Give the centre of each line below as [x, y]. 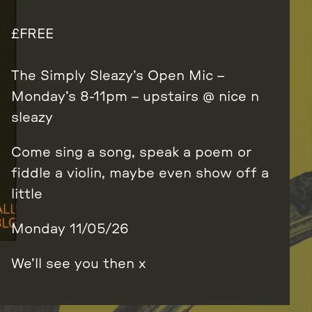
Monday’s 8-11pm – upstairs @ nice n [135, 97]
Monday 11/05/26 [70, 229]
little [27, 195]
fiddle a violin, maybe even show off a [140, 174]
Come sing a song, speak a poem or [131, 153]
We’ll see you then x [78, 264]
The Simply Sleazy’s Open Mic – [118, 76]
